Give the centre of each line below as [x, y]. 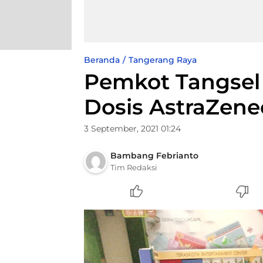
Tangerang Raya [163, 60]
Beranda [102, 60]
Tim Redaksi [134, 167]
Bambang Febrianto [154, 156]
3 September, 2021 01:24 [132, 129]
